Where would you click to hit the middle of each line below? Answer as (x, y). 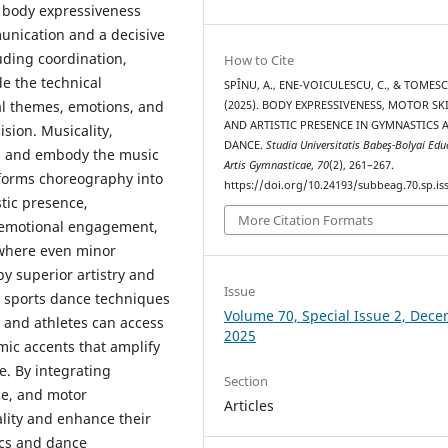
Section (246, 381)
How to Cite (259, 59)
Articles (249, 406)
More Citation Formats (306, 220)
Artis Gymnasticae (268, 164)
